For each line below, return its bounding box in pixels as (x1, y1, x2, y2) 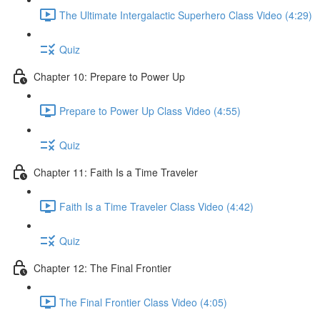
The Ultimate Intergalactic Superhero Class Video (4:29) (59, 7, 312, 22)
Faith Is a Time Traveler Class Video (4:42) (59, 199, 254, 214)
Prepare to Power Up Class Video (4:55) (59, 103, 241, 118)
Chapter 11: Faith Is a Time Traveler (34, 164, 198, 179)
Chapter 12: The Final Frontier (34, 260, 171, 275)
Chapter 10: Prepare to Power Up (34, 69, 185, 84)
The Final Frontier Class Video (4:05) (59, 294, 227, 309)
